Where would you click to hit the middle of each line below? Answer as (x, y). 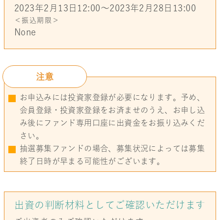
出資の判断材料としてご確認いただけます (110, 205)
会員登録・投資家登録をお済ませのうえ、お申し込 (112, 110)
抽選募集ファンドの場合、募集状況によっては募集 (112, 148)
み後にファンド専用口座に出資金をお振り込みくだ (112, 123)
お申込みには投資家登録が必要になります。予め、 (112, 97)
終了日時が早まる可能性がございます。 (92, 161)
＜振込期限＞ (37, 20)
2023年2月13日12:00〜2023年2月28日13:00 (105, 8)
